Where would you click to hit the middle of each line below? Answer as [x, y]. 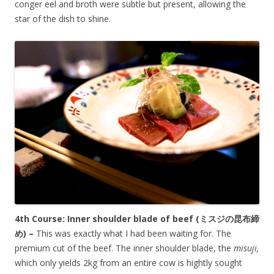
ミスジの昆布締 [229, 218]
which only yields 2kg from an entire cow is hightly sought [128, 262]
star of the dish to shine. [63, 19]
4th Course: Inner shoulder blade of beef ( [107, 218]
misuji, [246, 248]
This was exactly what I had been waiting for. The [134, 233]
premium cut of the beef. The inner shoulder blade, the [124, 248]
